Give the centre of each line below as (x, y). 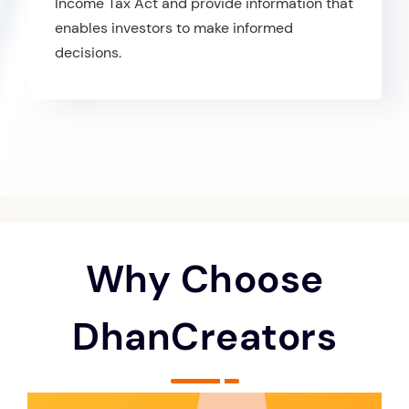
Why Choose (204, 278)
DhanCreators (204, 336)
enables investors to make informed (174, 27)
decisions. (88, 52)
